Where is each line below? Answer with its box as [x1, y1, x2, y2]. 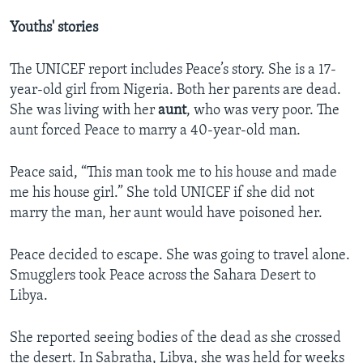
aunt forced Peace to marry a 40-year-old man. [10, 123, 301, 139]
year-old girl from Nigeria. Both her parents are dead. [10, 83, 341, 99]
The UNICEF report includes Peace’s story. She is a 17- [10, 62, 336, 79]
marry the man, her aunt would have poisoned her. [10, 206, 322, 222]
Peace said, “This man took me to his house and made [10, 165, 337, 181]
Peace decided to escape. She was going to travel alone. [10, 248, 350, 264]
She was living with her [10, 103, 158, 119]
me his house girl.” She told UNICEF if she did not [10, 186, 314, 202]
